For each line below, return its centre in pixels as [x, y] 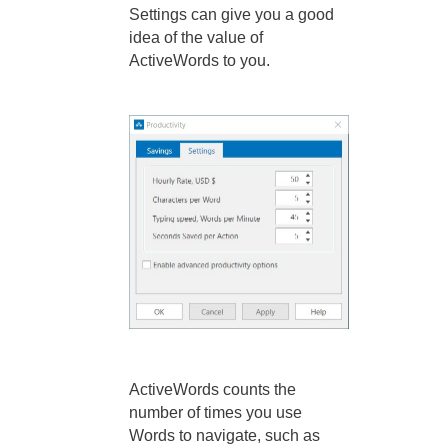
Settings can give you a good [231, 14]
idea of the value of [196, 37]
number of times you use [215, 413]
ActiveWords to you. [199, 60]
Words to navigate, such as [224, 436]
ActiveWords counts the [212, 390]
